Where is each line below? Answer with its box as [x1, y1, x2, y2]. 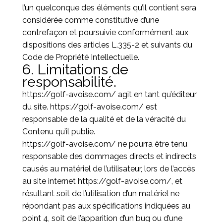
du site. [22, 102, 50, 111]
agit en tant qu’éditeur [115, 90, 197, 99]
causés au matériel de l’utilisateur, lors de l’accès [22, 164, 195, 173]
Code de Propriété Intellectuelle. [22, 53, 139, 62]
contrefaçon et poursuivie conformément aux [22, 28, 188, 37]
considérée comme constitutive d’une [22, 15, 159, 25]
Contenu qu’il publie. [22, 127, 95, 136]
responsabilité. [22, 73, 116, 90]
